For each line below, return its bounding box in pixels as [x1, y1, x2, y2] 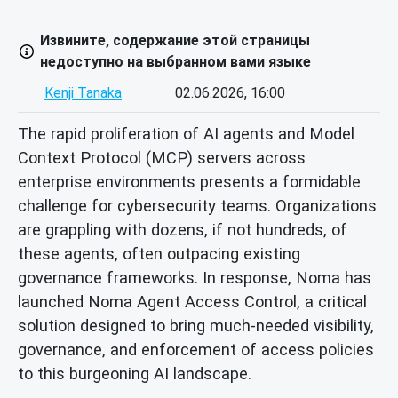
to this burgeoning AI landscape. [18, 363, 251, 383]
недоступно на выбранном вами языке [40, 53, 311, 71]
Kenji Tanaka [44, 84, 122, 102]
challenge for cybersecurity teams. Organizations [18, 195, 377, 215]
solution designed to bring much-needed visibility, [18, 315, 374, 335]
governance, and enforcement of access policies [18, 339, 374, 359]
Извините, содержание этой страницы [40, 32, 310, 50]
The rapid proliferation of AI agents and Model [18, 123, 354, 143]
